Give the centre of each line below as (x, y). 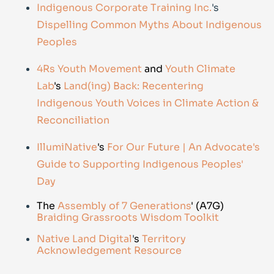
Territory (164, 239)
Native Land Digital (84, 239)
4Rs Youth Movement (89, 69)
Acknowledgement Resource (109, 251)
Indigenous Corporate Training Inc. (124, 8)
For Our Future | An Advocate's (183, 147)
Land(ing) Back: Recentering (134, 86)
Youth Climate (200, 69)
